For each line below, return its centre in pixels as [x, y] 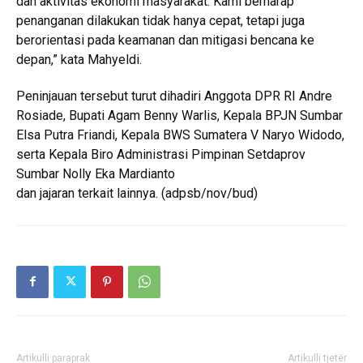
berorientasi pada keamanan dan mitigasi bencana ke [165, 40]
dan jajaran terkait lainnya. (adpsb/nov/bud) [137, 193]
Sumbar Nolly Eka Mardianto [96, 173]
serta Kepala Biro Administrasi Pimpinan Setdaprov [161, 154]
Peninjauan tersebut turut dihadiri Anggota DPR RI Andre [174, 96]
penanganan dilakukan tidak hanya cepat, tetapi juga [160, 20]
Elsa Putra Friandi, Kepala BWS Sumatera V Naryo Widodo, [180, 135]
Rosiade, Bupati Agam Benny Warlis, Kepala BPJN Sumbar [179, 115]
